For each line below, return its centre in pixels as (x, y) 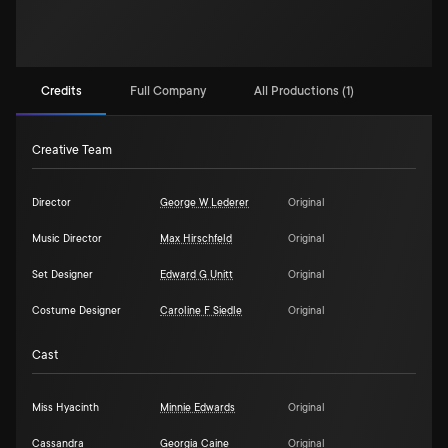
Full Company (168, 90)
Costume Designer (76, 311)
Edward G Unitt (196, 275)
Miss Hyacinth (65, 408)
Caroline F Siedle (201, 311)
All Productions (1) (304, 90)
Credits (61, 90)
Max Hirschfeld (196, 239)
